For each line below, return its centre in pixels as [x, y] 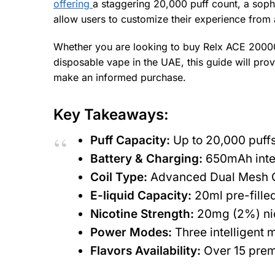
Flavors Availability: [145, 250]
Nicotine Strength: [142, 214]
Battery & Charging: [146, 158]
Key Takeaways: [111, 114]
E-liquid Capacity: [141, 195]
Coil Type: [119, 177]
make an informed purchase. [120, 77]
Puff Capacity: [130, 140]
